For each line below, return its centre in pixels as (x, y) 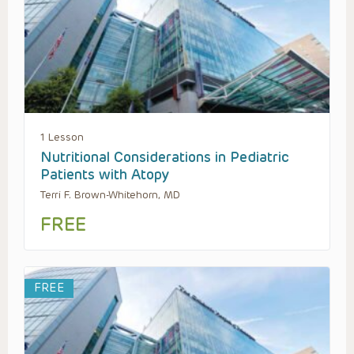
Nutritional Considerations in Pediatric (165, 157)
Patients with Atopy (105, 174)
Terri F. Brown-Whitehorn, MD (110, 194)
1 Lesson (62, 137)
